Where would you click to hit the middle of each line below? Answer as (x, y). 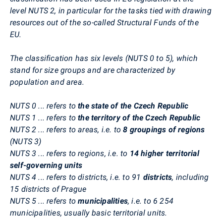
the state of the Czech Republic (133, 106)
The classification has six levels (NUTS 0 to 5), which (104, 58)
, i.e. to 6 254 (151, 201)
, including (191, 177)
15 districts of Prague (48, 189)
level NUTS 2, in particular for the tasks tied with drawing (111, 10)
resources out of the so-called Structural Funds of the (104, 22)
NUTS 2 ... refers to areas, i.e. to (67, 129)
